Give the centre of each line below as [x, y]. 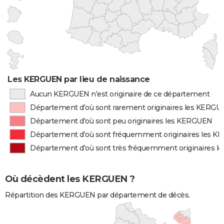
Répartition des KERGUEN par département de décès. [97, 195]
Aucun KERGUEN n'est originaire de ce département [120, 94]
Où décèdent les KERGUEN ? [70, 179]
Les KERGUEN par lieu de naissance [79, 79]
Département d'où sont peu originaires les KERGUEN [121, 121]
